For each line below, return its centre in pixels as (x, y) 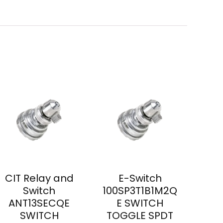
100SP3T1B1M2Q (140, 191)
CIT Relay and (39, 178)
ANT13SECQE (39, 203)
